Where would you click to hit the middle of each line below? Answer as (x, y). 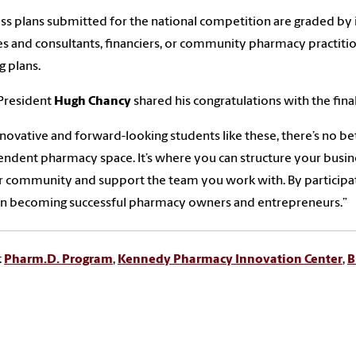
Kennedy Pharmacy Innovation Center (230, 259)
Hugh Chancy (93, 101)
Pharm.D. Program (58, 259)
